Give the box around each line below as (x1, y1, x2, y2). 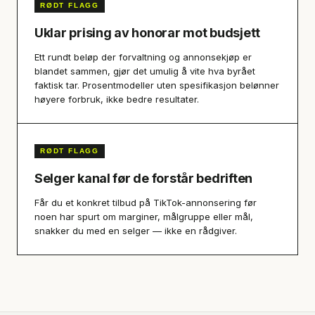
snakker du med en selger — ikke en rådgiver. (34, 225, 237, 236)
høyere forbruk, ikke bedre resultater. (34, 94, 199, 105)
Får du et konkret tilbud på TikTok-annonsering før (34, 197, 257, 208)
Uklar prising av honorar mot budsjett (34, 25, 261, 40)
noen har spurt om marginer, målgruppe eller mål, (34, 211, 253, 222)
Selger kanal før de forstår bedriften (34, 171, 253, 186)
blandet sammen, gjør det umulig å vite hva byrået (34, 65, 255, 77)
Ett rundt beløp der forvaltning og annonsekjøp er (34, 51, 252, 63)
